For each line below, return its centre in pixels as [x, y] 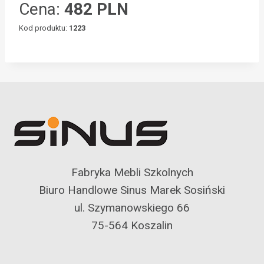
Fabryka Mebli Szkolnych [132, 173]
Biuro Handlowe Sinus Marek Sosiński [132, 190]
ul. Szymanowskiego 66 [132, 208]
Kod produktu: [44, 28]
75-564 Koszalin [132, 226]
